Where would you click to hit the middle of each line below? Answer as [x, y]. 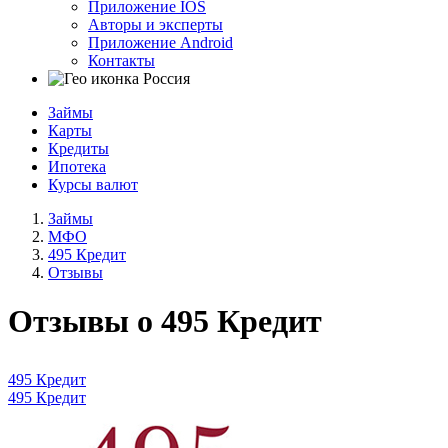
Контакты [121, 60]
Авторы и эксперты [155, 24]
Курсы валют [93, 184]
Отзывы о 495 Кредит [165, 320]
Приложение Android [160, 42]
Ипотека [77, 166]
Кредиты [78, 148]
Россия [166, 78]
